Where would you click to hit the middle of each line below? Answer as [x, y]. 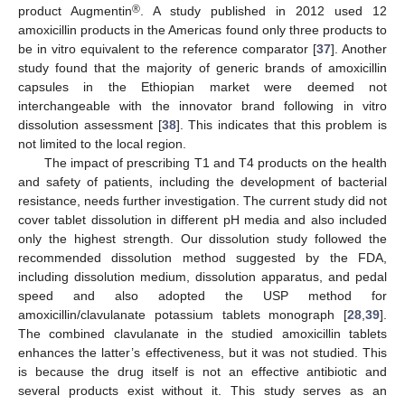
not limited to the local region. [102, 144]
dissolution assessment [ [90, 125]
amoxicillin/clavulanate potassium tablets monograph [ [183, 315]
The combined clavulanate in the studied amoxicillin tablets [202, 334]
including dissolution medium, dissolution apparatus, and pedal [202, 277]
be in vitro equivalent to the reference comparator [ [167, 49]
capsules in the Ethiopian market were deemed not [202, 87]
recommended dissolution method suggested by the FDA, [202, 258]
